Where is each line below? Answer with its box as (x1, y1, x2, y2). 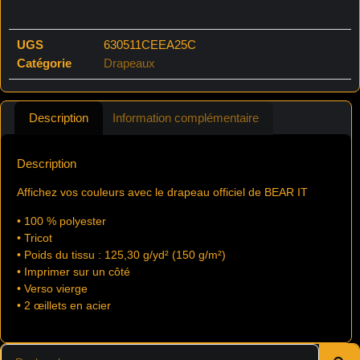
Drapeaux (104, 55, 155, 70)
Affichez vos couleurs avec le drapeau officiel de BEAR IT (17, 185, 308, 198)
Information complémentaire (112, 110, 259, 125)
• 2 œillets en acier (17, 298, 111, 312)
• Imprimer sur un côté (17, 264, 130, 278)
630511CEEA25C (104, 37, 196, 51)
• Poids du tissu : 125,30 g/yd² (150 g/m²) (17, 247, 226, 261)
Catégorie (17, 55, 72, 70)
